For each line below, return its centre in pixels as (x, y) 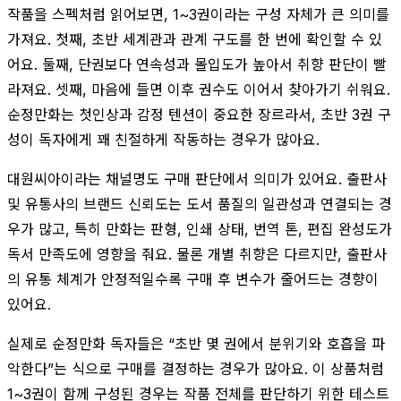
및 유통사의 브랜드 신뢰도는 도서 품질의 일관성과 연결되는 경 (200, 204)
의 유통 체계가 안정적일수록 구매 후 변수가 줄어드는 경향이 (193, 279)
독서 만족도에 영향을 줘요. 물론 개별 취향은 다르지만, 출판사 (197, 254)
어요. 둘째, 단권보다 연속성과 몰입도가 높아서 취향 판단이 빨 (197, 64)
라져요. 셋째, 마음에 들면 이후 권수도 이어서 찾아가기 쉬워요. (199, 89)
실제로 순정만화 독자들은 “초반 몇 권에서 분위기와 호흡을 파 (196, 343)
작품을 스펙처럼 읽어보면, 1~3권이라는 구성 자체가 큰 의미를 (198, 14)
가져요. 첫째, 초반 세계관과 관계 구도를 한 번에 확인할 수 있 (195, 39)
